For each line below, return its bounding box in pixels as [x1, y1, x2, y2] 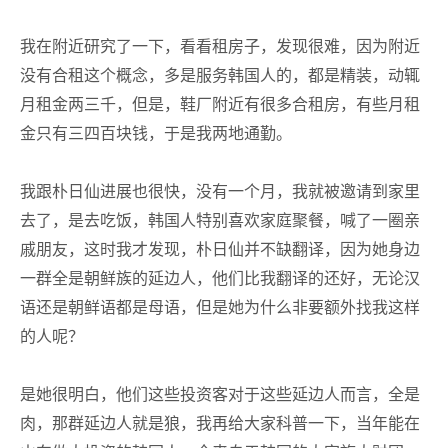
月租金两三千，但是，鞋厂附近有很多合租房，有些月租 [20, 96, 420, 113]
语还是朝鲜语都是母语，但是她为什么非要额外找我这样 [20, 299, 420, 316]
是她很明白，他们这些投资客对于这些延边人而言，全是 [20, 386, 420, 403]
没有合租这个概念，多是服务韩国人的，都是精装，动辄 [20, 67, 420, 84]
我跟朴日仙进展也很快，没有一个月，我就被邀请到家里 [20, 183, 420, 200]
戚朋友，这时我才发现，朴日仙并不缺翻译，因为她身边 [20, 241, 420, 258]
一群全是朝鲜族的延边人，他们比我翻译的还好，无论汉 [20, 270, 420, 287]
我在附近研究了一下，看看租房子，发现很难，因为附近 [20, 38, 420, 55]
